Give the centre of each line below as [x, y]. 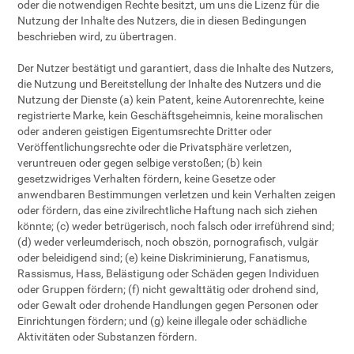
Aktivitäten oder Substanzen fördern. [108, 337]
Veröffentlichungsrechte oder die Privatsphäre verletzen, [155, 147]
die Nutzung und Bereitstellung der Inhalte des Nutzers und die [169, 84]
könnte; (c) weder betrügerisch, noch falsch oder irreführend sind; [176, 226]
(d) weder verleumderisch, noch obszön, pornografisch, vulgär [168, 242]
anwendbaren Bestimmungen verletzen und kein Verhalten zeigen [177, 194]
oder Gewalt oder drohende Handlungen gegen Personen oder [168, 305]
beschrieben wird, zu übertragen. [98, 36]
